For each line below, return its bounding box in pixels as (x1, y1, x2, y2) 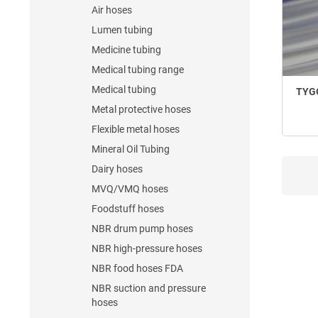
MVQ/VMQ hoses (92, 183, 168, 194)
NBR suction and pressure (92, 283, 206, 294)
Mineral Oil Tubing (92, 143, 170, 155)
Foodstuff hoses (92, 203, 164, 214)
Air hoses (92, 4, 132, 16)
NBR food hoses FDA (92, 263, 183, 274)
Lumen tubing (92, 24, 153, 35)
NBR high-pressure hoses (92, 243, 202, 254)
